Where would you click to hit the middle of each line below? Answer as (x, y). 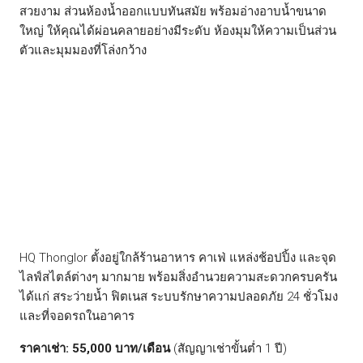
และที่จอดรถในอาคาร (77, 316)
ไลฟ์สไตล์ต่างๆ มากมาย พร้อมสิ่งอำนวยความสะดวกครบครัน (178, 277)
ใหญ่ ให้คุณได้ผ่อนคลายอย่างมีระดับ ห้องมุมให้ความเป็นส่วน (178, 31)
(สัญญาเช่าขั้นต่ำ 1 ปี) (228, 348)
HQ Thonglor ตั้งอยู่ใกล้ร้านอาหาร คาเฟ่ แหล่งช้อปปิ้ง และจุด (178, 258)
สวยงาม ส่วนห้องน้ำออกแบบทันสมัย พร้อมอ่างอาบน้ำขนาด (173, 11)
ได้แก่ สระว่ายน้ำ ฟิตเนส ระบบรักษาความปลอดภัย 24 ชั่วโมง (179, 297)
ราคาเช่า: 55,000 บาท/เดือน (95, 348)
